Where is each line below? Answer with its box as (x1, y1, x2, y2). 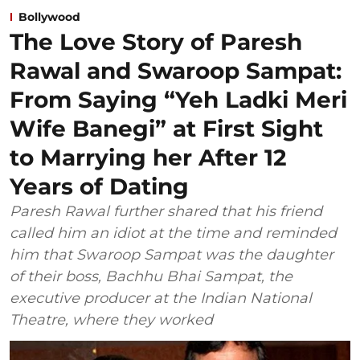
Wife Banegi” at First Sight (10, 115, 323, 143)
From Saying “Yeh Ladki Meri (10, 86, 347, 114)
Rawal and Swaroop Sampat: (10, 57, 342, 85)
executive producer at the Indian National (10, 289, 312, 308)
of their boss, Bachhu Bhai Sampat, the (10, 268, 292, 286)
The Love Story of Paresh (10, 28, 302, 56)
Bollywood (18, 10, 80, 25)
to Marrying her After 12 (10, 144, 287, 172)
